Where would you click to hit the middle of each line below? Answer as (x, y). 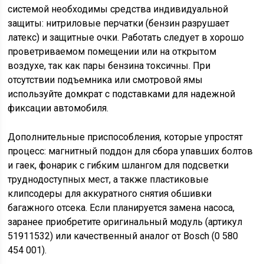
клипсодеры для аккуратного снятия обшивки (110, 194)
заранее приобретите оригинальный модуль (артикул (125, 222)
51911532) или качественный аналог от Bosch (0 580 (123, 236)
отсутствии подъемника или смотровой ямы (105, 80)
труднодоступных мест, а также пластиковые (108, 179)
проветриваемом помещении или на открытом (112, 52)
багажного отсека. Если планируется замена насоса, (121, 208)
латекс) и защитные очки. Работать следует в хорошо (126, 37)
